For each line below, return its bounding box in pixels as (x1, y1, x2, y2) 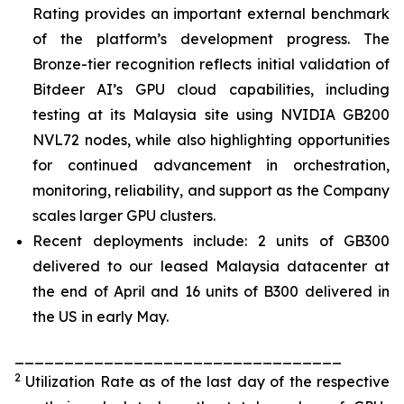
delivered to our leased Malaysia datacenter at (32, 257, 390, 276)
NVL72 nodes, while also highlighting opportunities (32, 130, 390, 149)
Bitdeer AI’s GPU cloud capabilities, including (32, 79, 390, 98)
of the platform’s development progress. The (32, 29, 390, 48)
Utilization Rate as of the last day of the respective (21, 372, 390, 391)
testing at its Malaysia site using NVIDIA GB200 (32, 105, 390, 124)
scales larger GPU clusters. (32, 206, 216, 225)
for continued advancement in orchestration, (32, 155, 390, 174)
